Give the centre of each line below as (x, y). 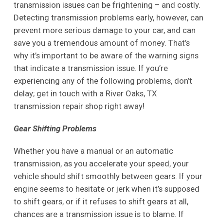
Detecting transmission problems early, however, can (108, 18)
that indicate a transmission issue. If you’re (91, 68)
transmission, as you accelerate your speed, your (101, 164)
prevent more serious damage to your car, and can (104, 30)
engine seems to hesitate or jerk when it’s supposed (106, 189)
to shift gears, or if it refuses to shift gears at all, (101, 202)
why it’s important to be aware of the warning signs (106, 56)
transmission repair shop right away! (79, 106)
